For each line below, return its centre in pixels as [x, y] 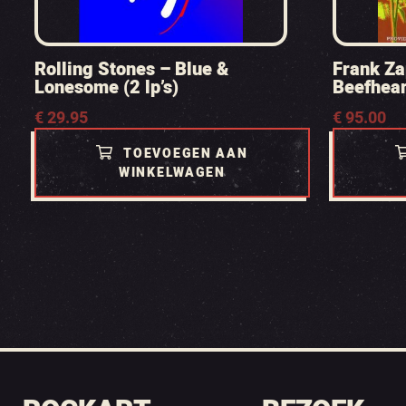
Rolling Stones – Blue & [131, 69]
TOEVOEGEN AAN [186, 154]
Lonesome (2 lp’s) [106, 87]
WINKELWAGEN [172, 173]
